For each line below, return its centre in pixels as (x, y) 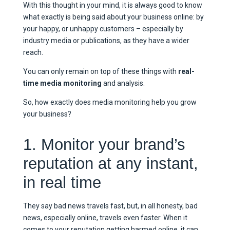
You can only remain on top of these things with (100, 71)
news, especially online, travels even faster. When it (105, 217)
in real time (62, 183)
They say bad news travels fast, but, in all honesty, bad (110, 206)
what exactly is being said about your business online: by (113, 17)
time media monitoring (62, 83)
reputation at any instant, (110, 164)
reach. (34, 52)
